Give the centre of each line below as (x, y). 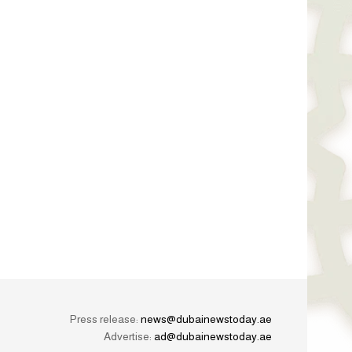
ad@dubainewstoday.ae (213, 337)
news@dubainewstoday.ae (206, 319)
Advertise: (129, 337)
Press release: (105, 319)
